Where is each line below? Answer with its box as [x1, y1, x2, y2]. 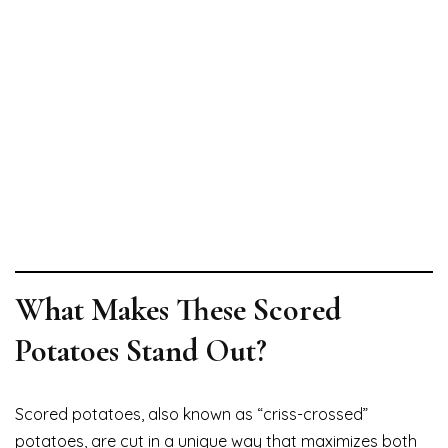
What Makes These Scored [15, 289, 341, 329]
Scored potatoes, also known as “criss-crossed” [15, 403, 368, 424]
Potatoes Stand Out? [15, 330, 267, 370]
